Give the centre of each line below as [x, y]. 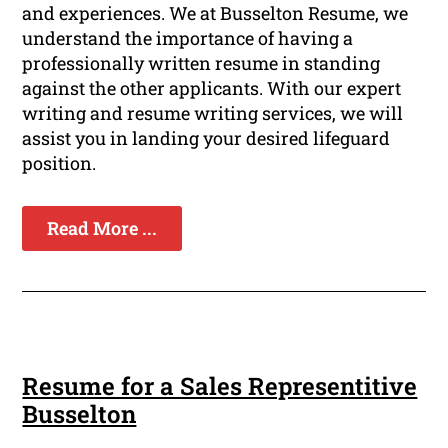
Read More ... [102, 228]
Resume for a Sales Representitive [220, 386]
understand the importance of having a [188, 38]
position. [59, 163]
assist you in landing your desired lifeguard [206, 138]
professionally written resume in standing [201, 63]
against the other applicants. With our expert [212, 88]
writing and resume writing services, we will [213, 113]
